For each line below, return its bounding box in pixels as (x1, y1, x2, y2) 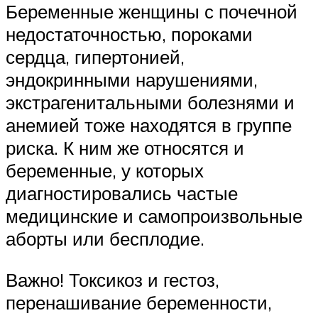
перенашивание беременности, (6, 291, 272, 314)
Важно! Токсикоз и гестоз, (6, 268, 219, 292)
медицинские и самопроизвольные (6, 204, 302, 228)
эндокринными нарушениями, (6, 68, 258, 92)
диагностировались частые (6, 182, 238, 205)
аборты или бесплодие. (6, 227, 204, 251)
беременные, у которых (6, 159, 204, 182)
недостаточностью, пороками (6, 23, 253, 46)
